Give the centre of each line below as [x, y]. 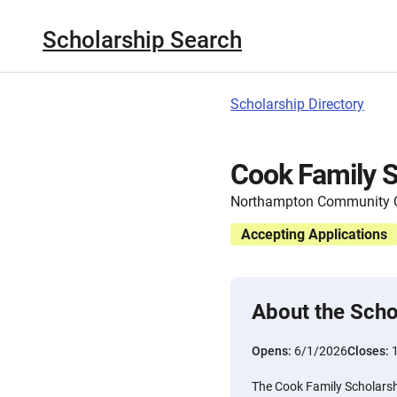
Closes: [370, 351]
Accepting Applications [314, 234]
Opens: [273, 351]
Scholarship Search [142, 39]
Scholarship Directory [297, 104]
